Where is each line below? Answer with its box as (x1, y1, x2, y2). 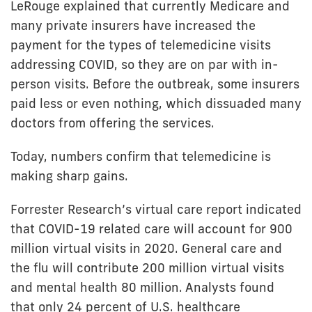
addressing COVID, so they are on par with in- (10, 56, 279, 72)
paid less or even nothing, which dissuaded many (10, 95, 302, 111)
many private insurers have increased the (10, 17, 256, 33)
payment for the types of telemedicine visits (10, 37, 271, 53)
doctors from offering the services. (10, 115, 214, 131)
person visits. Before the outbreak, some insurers (10, 76, 299, 92)
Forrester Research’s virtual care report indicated (10, 201, 302, 217)
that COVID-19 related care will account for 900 (10, 221, 292, 237)
